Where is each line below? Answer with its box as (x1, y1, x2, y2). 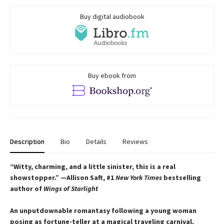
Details (86, 137, 106, 146)
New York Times (115, 173, 162, 182)
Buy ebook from (88, 71, 136, 80)
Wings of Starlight (43, 184, 98, 193)
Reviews (122, 137, 148, 146)
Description (10, 137, 44, 146)
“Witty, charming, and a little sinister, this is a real (10, 162, 175, 171)
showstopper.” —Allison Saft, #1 (10, 173, 115, 182)
